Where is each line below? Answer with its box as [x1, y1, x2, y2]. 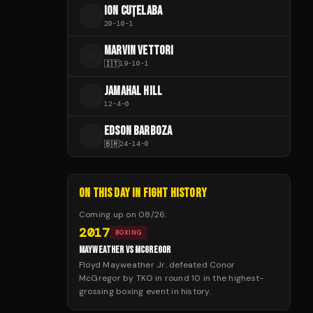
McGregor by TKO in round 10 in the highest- [79, 272, 264, 284]
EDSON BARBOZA [104, 123, 173, 138]
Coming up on [79, 208, 139, 220]
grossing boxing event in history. [79, 285, 211, 297]
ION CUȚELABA [104, 3, 163, 18]
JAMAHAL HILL [104, 83, 163, 99]
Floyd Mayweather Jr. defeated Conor [79, 259, 235, 270]
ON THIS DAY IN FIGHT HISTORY [79, 185, 208, 201]
